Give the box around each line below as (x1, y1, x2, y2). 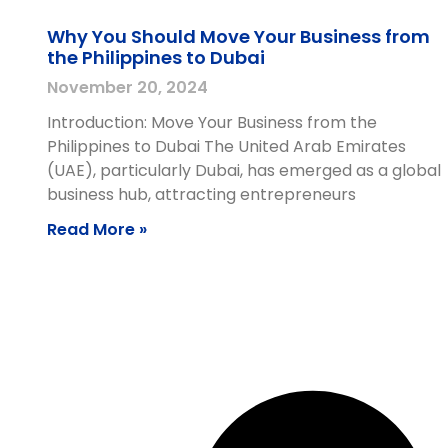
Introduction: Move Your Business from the (47, 110, 377, 134)
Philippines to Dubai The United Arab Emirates (47, 134, 406, 158)
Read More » (47, 217, 147, 241)
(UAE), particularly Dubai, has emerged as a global (47, 158, 441, 182)
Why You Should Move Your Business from (47, 23, 430, 49)
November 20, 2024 (47, 75, 208, 99)
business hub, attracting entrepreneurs (47, 182, 356, 206)
